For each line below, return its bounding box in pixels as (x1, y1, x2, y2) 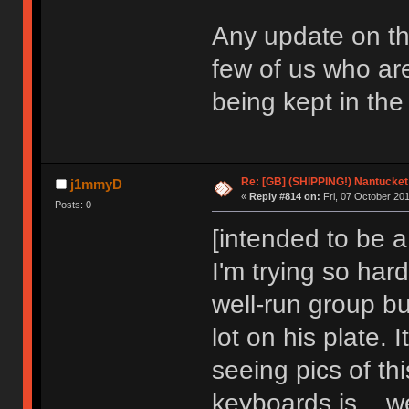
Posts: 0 (55, 199, 92, 211)
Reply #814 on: (248, 191, 320, 203)
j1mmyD (69, 176, 122, 193)
